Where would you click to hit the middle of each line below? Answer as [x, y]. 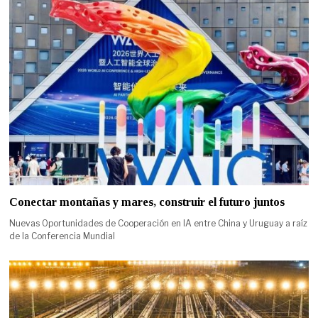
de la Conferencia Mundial [62, 236]
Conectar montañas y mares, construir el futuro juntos [147, 202]
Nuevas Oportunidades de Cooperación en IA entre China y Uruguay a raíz [159, 224]
